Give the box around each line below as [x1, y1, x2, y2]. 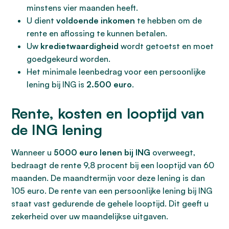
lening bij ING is [27, 79, 86, 89]
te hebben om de [135, 15, 202, 26]
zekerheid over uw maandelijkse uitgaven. [11, 211, 168, 221]
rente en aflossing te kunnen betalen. [27, 28, 167, 38]
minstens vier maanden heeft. [27, 3, 138, 13]
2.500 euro [86, 79, 132, 89]
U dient [27, 15, 56, 26]
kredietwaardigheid [40, 41, 119, 51]
